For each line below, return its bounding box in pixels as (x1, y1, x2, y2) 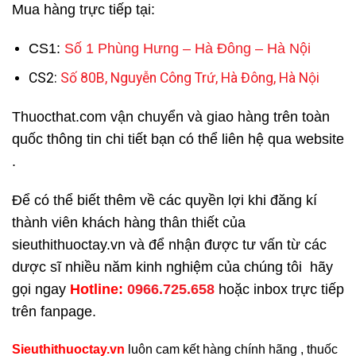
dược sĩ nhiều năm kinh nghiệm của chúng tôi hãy (12, 258, 333, 275)
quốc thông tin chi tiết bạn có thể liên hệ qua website (12, 131, 344, 147)
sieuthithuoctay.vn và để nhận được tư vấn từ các (12, 236, 327, 253)
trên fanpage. (12, 303, 96, 319)
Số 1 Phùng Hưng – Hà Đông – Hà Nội (64, 40, 311, 56)
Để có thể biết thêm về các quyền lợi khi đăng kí (12, 192, 317, 208)
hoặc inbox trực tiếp (215, 281, 344, 297)
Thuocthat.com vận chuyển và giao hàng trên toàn (12, 109, 330, 125)
